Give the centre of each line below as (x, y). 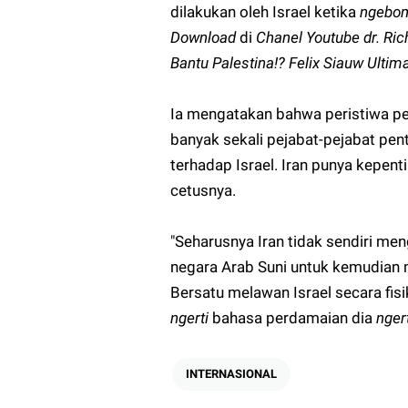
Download (205, 37)
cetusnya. (205, 190)
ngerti (191, 317)
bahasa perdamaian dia (294, 317)
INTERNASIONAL (231, 373)
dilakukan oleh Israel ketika (265, 11)
